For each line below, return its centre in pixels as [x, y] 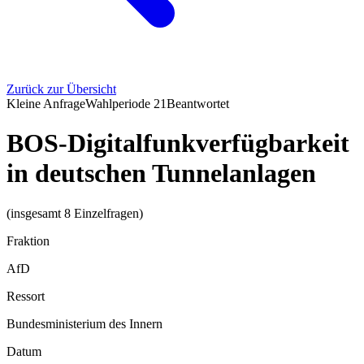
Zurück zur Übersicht [61, 89]
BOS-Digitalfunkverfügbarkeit [178, 143]
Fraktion [28, 240]
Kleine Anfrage [46, 104]
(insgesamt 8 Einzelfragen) [75, 213]
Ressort [26, 296]
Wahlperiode [119, 104]
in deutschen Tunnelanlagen [161, 173]
